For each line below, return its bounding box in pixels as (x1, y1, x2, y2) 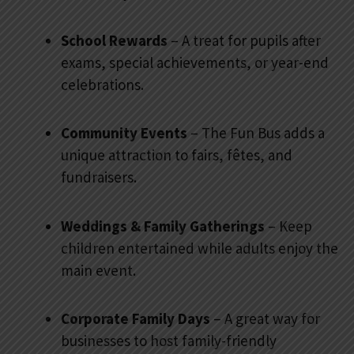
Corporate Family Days (61, 308, 210, 328)
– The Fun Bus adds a (187, 123, 325, 143)
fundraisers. (61, 168, 137, 187)
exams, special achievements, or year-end (61, 53, 329, 73)
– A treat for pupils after (168, 31, 321, 51)
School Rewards (61, 31, 168, 51)
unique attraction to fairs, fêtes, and (61, 145, 292, 165)
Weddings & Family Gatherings (61, 216, 265, 235)
